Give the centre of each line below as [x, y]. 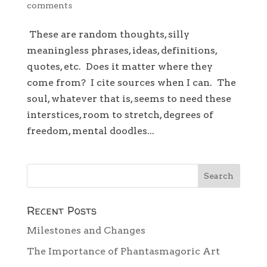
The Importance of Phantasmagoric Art [123, 252]
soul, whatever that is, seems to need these [129, 99]
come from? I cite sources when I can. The [131, 83]
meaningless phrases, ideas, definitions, [122, 51]
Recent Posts [61, 211]
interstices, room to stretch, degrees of [120, 115]
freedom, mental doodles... [90, 131]
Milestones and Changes [86, 231]
